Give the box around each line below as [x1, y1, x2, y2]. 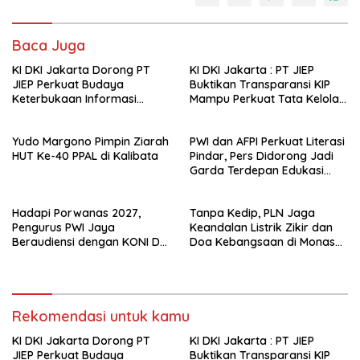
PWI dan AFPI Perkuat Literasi [190, 133, 345, 149]
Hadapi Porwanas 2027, [12, 205, 141, 220]
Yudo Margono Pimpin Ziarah [12, 133, 169, 149]
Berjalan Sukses [190, 248, 275, 264]
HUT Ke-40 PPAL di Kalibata [12, 148, 158, 163]
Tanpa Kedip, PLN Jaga [190, 205, 315, 220]
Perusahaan [190, 105, 254, 121]
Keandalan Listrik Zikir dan [190, 219, 333, 235]
